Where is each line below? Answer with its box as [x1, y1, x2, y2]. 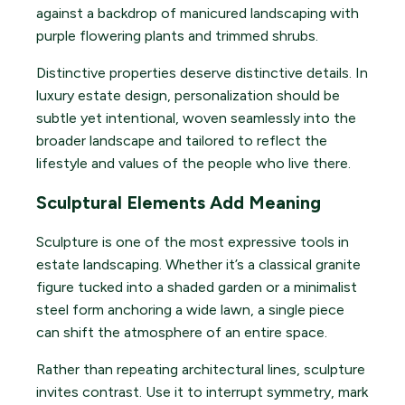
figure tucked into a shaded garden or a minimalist [36, 278, 357, 297]
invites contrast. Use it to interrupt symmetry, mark [36, 383, 368, 401]
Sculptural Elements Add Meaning [36, 192, 321, 214]
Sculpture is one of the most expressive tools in [36, 233, 349, 251]
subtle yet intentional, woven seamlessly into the [36, 109, 356, 127]
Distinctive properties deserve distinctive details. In [36, 64, 368, 82]
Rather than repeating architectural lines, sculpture [36, 361, 365, 379]
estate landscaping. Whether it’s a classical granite [36, 256, 361, 274]
